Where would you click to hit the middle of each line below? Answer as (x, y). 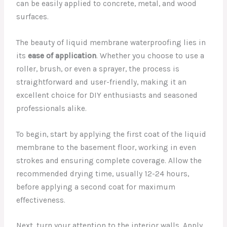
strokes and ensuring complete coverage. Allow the (109, 160)
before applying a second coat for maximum (96, 187)
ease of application (62, 55)
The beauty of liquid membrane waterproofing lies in (111, 42)
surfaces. (33, 17)
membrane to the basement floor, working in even (106, 147)
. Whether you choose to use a (150, 55)
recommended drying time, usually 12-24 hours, (103, 174)
